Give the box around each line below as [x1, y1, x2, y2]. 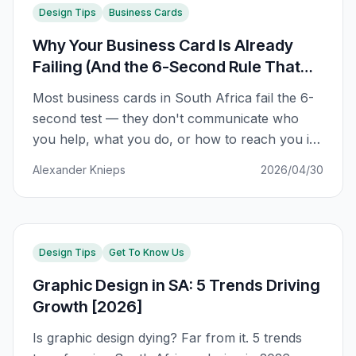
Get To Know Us [109, 246, 184, 258]
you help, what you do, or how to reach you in [33, 131, 317, 147]
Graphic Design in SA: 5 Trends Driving [33, 276, 320, 295]
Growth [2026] [33, 297, 142, 316]
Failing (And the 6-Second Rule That [33, 57, 300, 76]
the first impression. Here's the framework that [33, 152, 316, 168]
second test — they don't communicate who [33, 110, 299, 126]
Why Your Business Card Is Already [33, 36, 293, 55]
